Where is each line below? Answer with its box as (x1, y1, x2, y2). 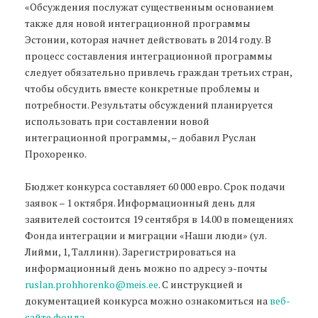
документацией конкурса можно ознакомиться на (25, 293, 270, 307)
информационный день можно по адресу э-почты (25, 261, 268, 275)
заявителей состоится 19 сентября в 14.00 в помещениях (25, 212, 293, 226)
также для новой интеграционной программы (25, 16, 251, 30)
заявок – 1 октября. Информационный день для (25, 195, 256, 209)
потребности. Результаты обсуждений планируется (25, 97, 273, 111)
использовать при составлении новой (25, 114, 209, 128)
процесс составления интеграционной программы (25, 48, 273, 62)
